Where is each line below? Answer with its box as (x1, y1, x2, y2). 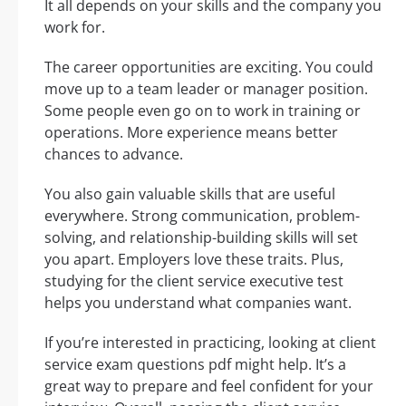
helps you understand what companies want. (44, 293, 352, 314)
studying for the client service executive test (44, 271, 343, 292)
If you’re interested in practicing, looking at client (44, 333, 376, 353)
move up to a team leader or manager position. (44, 79, 368, 100)
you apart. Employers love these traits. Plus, (44, 249, 343, 270)
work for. (44, 17, 105, 38)
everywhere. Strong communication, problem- (44, 206, 360, 227)
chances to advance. (44, 144, 183, 165)
